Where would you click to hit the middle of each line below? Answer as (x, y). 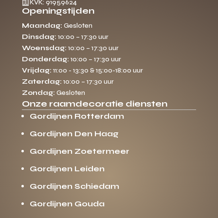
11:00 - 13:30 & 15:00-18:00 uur (97, 71)
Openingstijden (58, 11)
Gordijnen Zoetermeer (79, 151)
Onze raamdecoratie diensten (94, 104)
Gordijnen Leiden (67, 169)
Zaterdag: (42, 82)
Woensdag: (44, 48)
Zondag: (38, 93)
